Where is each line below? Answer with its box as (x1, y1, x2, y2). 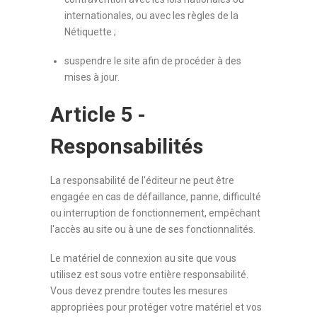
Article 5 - (50, 102, 146, 127)
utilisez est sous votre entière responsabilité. (50, 269, 249, 280)
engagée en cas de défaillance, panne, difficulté (50, 191, 262, 202)
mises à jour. (64, 71, 120, 83)
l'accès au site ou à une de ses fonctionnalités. (50, 224, 256, 235)
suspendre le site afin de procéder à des (64, 55, 242, 67)
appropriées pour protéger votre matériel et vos (50, 301, 263, 313)
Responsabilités (50, 134, 204, 158)
